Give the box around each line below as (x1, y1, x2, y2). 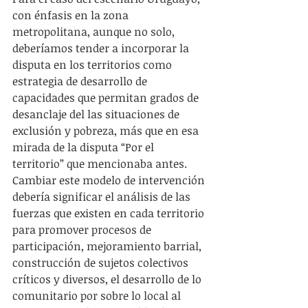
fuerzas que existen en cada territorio (12, 205, 207, 221)
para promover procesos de (12, 221, 154, 237)
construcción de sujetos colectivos (12, 254, 191, 270)
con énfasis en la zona (12, 7, 131, 23)
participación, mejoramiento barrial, (12, 238, 204, 254)
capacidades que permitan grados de (12, 89, 201, 105)
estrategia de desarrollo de (12, 73, 150, 89)
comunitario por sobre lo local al (12, 287, 184, 303)
